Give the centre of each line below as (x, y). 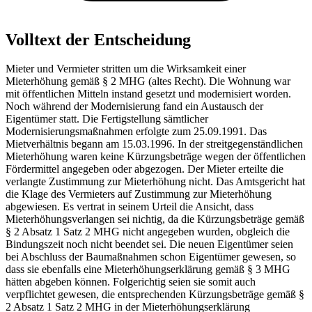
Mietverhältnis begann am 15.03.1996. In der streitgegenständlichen (154, 144)
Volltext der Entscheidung (98, 39)
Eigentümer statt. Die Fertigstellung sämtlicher (107, 119)
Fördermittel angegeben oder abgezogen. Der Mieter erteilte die (145, 169)
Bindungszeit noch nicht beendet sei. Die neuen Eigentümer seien (149, 244)
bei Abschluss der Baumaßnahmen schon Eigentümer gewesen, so (151, 257)
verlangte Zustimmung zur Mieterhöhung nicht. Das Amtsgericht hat (155, 182)
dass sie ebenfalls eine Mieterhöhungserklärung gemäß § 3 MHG (148, 270)
